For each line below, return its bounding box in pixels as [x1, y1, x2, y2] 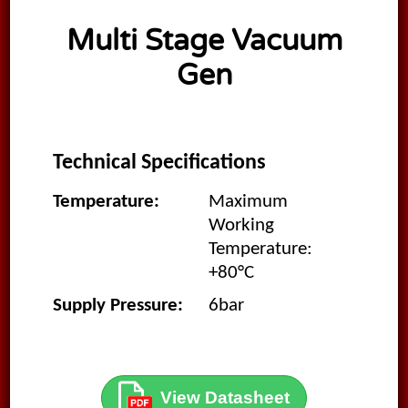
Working [209, 216, 275, 236]
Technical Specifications [52, 152, 266, 175]
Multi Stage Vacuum [66, 23, 342, 58]
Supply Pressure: [52, 296, 183, 316]
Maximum [209, 192, 289, 212]
